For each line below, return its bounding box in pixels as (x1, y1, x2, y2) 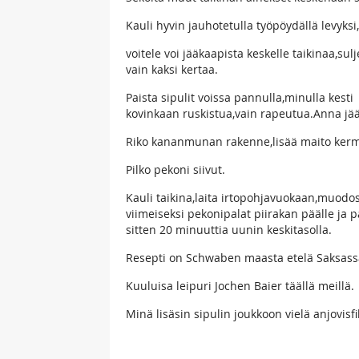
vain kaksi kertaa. (126, 61, 218, 77)
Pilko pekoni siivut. (126, 161, 225, 177)
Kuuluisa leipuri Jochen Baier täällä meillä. (126, 277, 354, 293)
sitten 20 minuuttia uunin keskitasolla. (126, 221, 332, 237)
